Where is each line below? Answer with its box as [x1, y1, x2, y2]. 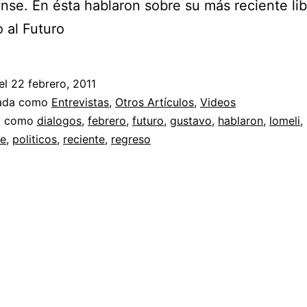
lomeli [269, 114, 300, 128]
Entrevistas [51, 95, 109, 110]
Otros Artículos [115, 95, 194, 110]
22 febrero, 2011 [11, 77, 96, 91]
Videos [200, 95, 236, 110]
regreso [111, 132, 151, 147]
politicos [12, 132, 57, 147]
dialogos [37, 114, 82, 128]
